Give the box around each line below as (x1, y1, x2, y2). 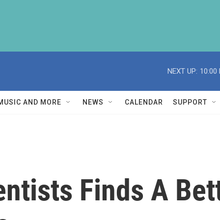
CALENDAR (125, 98, 163, 106)
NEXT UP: (167, 66, 197, 76)
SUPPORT (173, 98, 207, 106)
